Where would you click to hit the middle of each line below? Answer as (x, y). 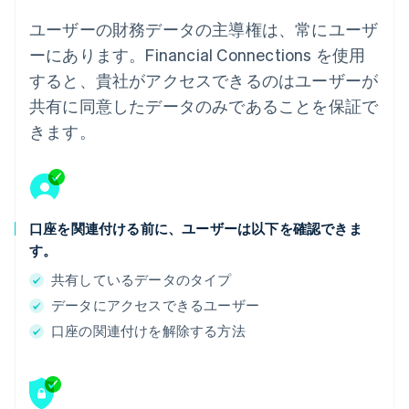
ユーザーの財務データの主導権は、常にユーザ (204, 29)
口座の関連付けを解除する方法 (148, 331)
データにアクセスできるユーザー (155, 305)
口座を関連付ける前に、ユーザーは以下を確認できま (196, 229)
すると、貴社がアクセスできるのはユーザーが (204, 80)
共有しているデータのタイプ (142, 280)
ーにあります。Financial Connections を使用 (198, 55)
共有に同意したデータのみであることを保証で (204, 106)
